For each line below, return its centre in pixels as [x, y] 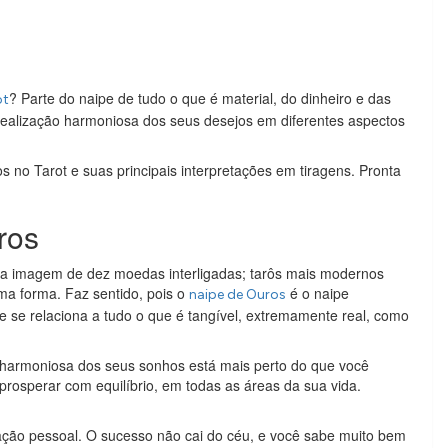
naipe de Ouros [237, 294]
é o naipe [317, 292]
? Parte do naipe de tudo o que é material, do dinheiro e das [200, 97]
